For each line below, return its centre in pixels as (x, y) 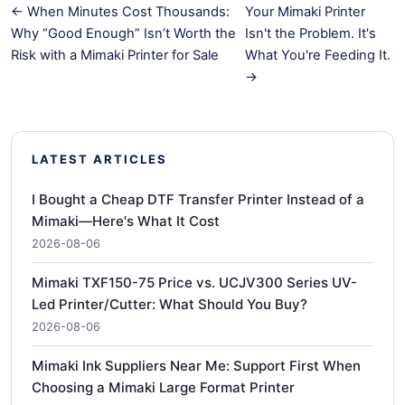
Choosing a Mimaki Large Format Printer (163, 387)
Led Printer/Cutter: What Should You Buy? (170, 304)
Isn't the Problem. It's (310, 33)
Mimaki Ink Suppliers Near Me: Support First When (196, 365)
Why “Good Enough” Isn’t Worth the (123, 33)
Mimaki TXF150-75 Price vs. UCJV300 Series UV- (194, 282)
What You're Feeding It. (317, 55)
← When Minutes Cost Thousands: (120, 11)
